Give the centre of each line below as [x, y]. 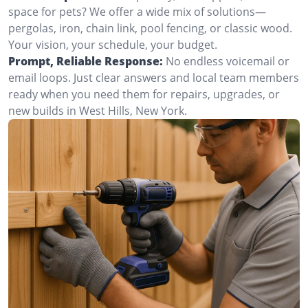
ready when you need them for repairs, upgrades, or [144, 94]
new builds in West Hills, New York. [98, 111]
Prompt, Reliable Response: [86, 61]
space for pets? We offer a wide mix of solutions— [137, 12]
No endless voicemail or [228, 61]
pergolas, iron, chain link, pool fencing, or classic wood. [150, 28]
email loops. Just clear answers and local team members [154, 78]
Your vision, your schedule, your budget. [113, 45]
